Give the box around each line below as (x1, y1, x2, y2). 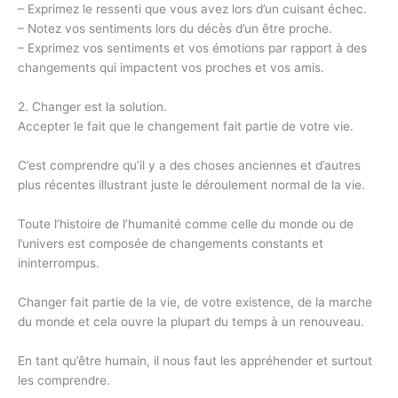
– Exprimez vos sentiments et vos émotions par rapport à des (18, 40, 367, 55)
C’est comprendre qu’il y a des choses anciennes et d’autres (18, 157, 361, 172)
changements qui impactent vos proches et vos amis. (18, 60, 324, 75)
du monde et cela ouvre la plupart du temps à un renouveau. (18, 314, 364, 329)
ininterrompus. (18, 255, 99, 270)
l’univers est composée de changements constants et (18, 235, 323, 251)
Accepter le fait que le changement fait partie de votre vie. (18, 118, 354, 133)
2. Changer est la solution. (18, 99, 167, 114)
